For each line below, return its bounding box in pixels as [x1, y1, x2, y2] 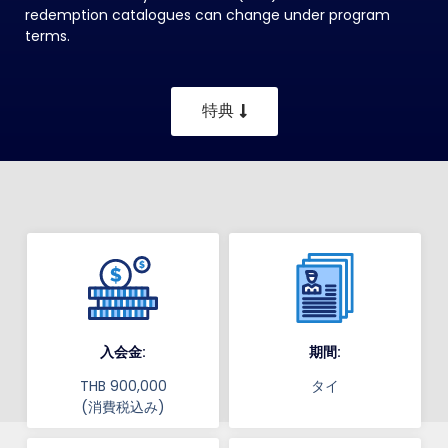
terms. [25, 26, 70, 47]
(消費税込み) [81, 397, 166, 418]
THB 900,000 [79, 376, 167, 397]
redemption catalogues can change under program [25, 5, 390, 26]
